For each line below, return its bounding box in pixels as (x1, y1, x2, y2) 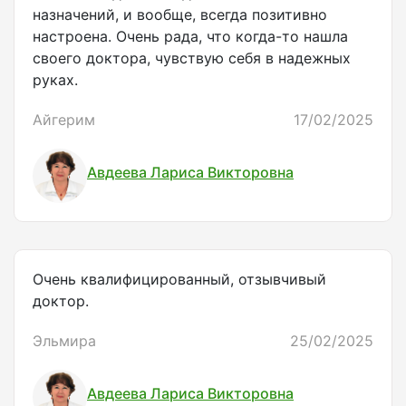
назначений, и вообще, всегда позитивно (33, 5, 327, 24)
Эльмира (33, 332, 96, 351)
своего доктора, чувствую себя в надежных (33, 49, 351, 68)
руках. (33, 71, 78, 90)
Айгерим (33, 111, 95, 130)
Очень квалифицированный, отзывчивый (33, 270, 326, 289)
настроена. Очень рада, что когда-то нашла (33, 27, 348, 46)
